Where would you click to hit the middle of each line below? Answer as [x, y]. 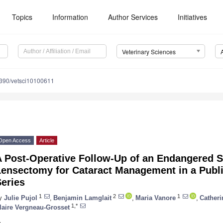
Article [47, 141]
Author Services [133, 17]
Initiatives [193, 17]
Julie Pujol [21, 198]
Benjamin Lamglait [82, 198]
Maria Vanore [156, 198]
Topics [22, 17]
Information [70, 17]
